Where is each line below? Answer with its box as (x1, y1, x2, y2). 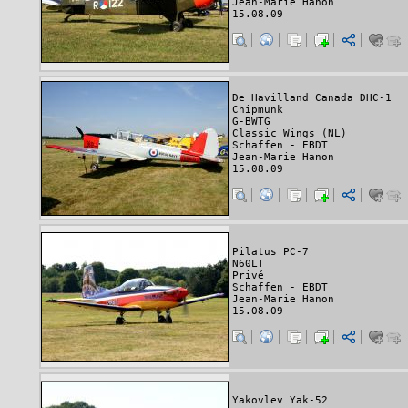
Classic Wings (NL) (232, 127, 347, 139)
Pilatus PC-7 (232, 246, 309, 259)
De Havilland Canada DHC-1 (232, 91, 392, 104)
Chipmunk (232, 103, 283, 116)
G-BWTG (232, 115, 270, 127)
